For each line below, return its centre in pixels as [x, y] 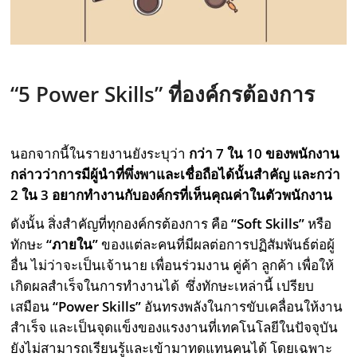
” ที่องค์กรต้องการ [241, 94]
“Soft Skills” [268, 223]
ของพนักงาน [303, 153]
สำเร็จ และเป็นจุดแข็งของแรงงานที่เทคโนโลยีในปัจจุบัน [175, 327]
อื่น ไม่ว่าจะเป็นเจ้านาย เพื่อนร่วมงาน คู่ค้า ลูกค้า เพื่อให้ [173, 265]
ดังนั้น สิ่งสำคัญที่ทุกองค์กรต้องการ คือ [121, 223]
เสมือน [32, 306]
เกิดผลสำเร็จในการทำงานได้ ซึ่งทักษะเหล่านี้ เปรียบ [163, 285]
